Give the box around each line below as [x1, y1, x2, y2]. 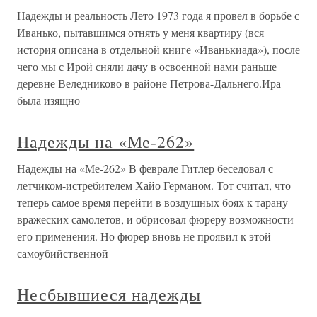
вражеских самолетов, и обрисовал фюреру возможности [17, 212, 294, 227]
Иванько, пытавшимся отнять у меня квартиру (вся [17, 25, 264, 40]
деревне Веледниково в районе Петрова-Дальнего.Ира [17, 76, 281, 91]
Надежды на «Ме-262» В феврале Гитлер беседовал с [17, 161, 273, 176]
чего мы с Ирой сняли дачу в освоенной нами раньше [17, 59, 277, 74]
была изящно [17, 93, 80, 108]
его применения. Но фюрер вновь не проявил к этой [17, 229, 271, 244]
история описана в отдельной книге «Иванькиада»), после [17, 42, 300, 57]
